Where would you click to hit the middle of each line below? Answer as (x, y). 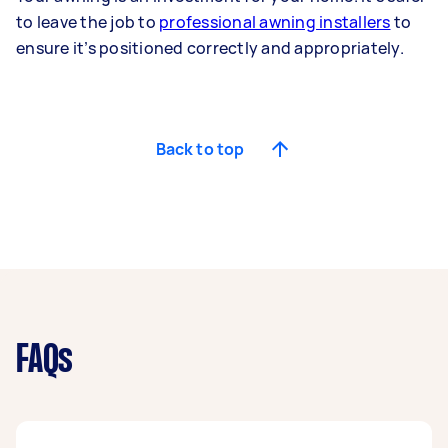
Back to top (200, 149)
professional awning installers (275, 22)
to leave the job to (87, 22)
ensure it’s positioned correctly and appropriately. (210, 48)
